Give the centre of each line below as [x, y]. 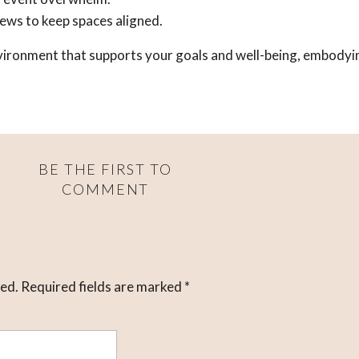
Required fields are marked [103, 286]
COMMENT [105, 189]
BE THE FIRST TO [105, 169]
